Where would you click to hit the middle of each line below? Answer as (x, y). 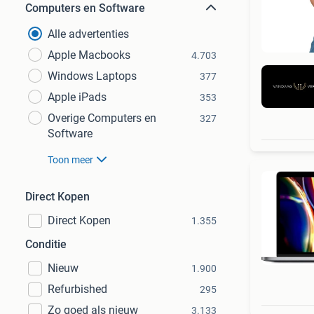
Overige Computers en (102, 118)
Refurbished (77, 289)
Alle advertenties (88, 34)
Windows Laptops (92, 76)
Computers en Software (85, 8)
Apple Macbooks (89, 55)
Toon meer (70, 160)
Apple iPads (77, 97)
